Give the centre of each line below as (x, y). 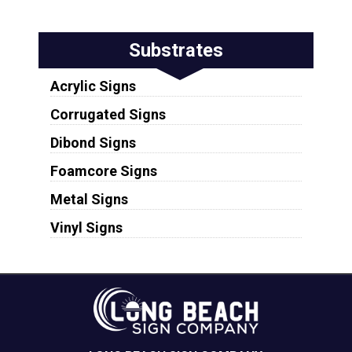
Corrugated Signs (108, 115)
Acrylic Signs (93, 86)
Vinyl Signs (86, 228)
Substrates (176, 51)
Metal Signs (89, 200)
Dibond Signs (93, 143)
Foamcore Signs (103, 171)
